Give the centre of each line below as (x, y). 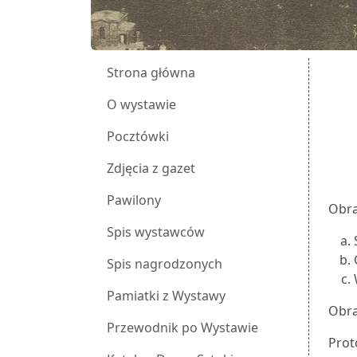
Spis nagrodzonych (165, 264)
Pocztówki (138, 137)
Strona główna (151, 73)
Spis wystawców (156, 232)
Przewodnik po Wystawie (182, 328)
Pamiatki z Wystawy (166, 296)
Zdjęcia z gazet (151, 169)
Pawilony (134, 200)
